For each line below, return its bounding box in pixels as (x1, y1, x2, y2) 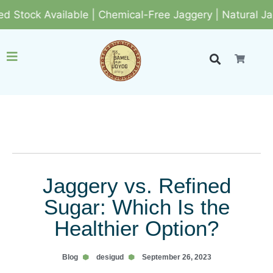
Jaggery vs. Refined (42, 174, 231, 197)
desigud (96, 253, 124, 261)
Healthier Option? (54, 216, 219, 240)
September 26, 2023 (141, 253, 211, 261)
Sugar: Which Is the (43, 195, 230, 219)
